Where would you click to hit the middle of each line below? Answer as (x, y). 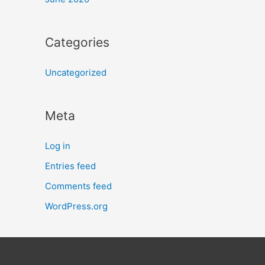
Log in (58, 146)
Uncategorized (76, 73)
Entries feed (70, 166)
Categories (77, 43)
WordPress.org (76, 206)
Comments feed (78, 186)
